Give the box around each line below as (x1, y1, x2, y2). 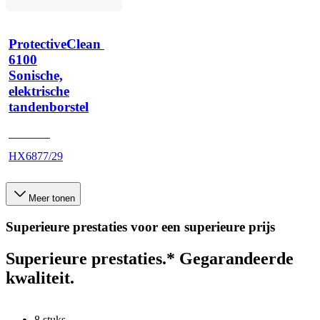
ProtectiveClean (9, 36, 101, 51)
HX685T (9, 127, 50, 140)
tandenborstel (9, 99, 89, 114)
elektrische (9, 83, 69, 99)
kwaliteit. (6, 269, 74, 288)
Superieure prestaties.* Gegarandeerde (6, 249, 294, 269)
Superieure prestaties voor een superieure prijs (6, 219, 275, 235)
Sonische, (9, 67, 63, 83)
